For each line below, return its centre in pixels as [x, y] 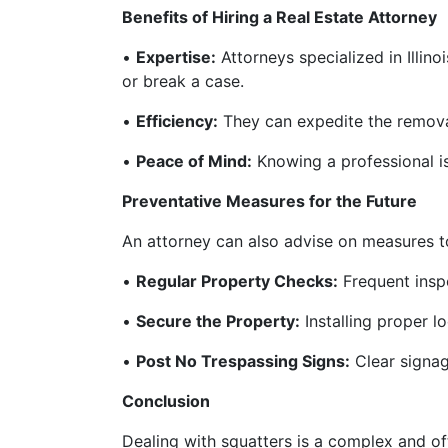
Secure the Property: [218, 321]
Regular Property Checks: [237, 281]
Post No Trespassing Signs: [243, 361]
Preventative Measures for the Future [269, 201]
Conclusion [166, 401]
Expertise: [176, 57]
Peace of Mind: [194, 161]
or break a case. [183, 81]
